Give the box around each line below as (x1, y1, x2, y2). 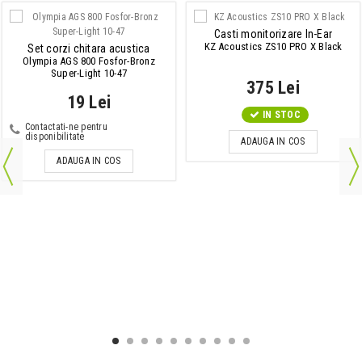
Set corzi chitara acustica (27, 42, 150, 56)
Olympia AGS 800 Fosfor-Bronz (23, 55, 155, 68)
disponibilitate (25, 131, 85, 143)
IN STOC (263, 109, 301, 121)
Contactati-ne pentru (25, 121, 107, 133)
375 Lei (246, 78, 300, 99)
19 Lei (66, 92, 112, 113)
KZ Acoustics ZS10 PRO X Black (204, 40, 343, 53)
